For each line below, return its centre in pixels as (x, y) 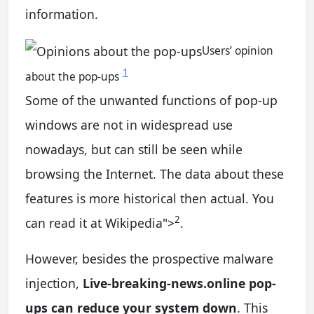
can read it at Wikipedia (94, 223)
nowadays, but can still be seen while (134, 149)
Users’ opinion (238, 50)
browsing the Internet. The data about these (155, 173)
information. (62, 14)
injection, (54, 283)
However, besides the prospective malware (149, 258)
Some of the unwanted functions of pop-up (151, 100)
